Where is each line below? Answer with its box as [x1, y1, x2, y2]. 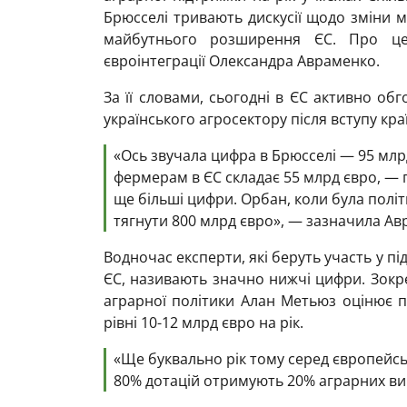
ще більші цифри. [114, 189, 237, 209]
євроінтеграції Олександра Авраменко [104, 51, 376, 71]
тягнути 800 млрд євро [114, 211, 273, 231]
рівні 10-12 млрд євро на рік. [104, 313, 303, 333]
